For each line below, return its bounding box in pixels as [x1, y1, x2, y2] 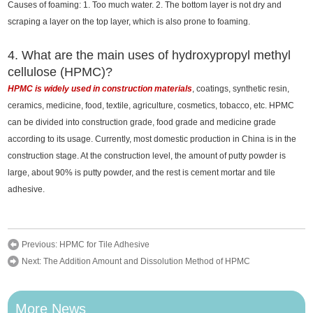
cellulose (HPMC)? [8, 65, 113, 80]
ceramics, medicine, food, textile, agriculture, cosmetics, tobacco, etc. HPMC [8, 101, 295, 111]
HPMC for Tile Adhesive [59, 240, 150, 250]
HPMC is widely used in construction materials [8, 84, 193, 94]
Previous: [22, 240, 60, 250]
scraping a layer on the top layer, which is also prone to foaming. [8, 17, 251, 27]
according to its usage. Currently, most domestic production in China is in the [8, 134, 297, 145]
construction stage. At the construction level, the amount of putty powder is [8, 151, 286, 161]
